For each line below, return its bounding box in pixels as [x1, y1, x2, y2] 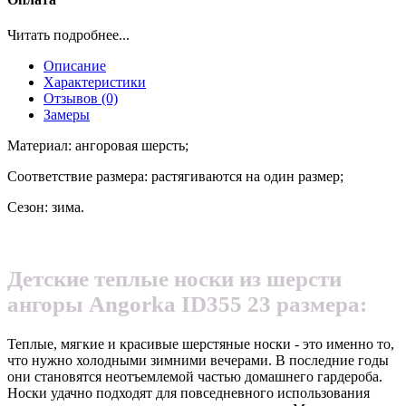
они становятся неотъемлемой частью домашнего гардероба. [7, 369, 382, 384]
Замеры [43, 107, 90, 123]
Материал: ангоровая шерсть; [7, 138, 188, 154]
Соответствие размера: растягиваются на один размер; [7, 169, 343, 185]
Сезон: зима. [7, 199, 84, 216]
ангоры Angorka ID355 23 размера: [7, 291, 367, 316]
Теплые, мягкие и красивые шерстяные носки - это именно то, [7, 336, 394, 352]
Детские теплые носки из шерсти [7, 266, 342, 291]
